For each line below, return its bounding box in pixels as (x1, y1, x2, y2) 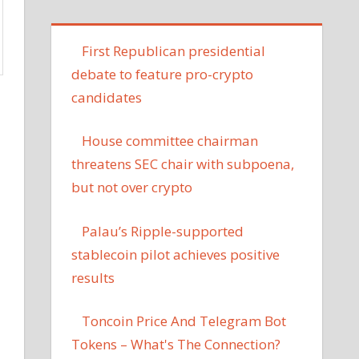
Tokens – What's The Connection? (71, 335, 281, 354)
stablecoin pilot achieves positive (71, 244, 280, 264)
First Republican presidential (82, 41, 266, 60)
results (71, 268, 115, 287)
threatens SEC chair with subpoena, (71, 155, 295, 174)
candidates (71, 87, 143, 107)
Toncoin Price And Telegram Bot (82, 312, 287, 331)
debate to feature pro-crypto (71, 64, 254, 83)
